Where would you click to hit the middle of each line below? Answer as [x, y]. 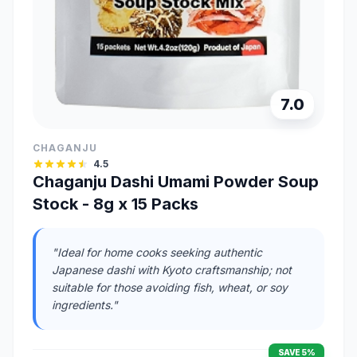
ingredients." [85, 305]
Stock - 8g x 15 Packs [116, 204]
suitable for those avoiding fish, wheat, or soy [170, 288]
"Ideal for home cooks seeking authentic [157, 253]
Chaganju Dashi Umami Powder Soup [176, 182]
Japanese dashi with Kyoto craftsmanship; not [172, 270]
